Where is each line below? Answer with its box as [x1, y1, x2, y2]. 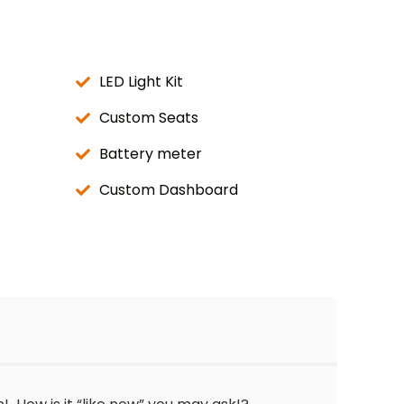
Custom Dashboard [99, 179, 238, 200]
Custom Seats [99, 107, 198, 128]
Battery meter [99, 143, 202, 164]
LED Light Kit [99, 71, 183, 92]
